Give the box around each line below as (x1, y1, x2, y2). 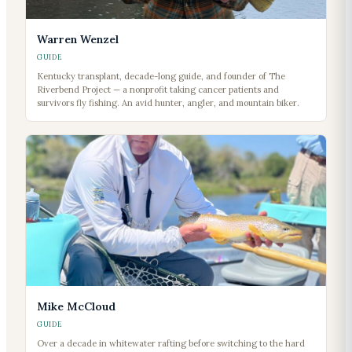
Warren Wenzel (37, 32, 119, 47)
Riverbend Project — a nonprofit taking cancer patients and (37, 84, 279, 96)
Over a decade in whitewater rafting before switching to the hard (37, 338, 305, 350)
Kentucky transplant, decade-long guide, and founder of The (37, 71, 285, 82)
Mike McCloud (37, 299, 115, 314)
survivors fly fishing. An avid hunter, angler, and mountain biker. (37, 97, 299, 109)
